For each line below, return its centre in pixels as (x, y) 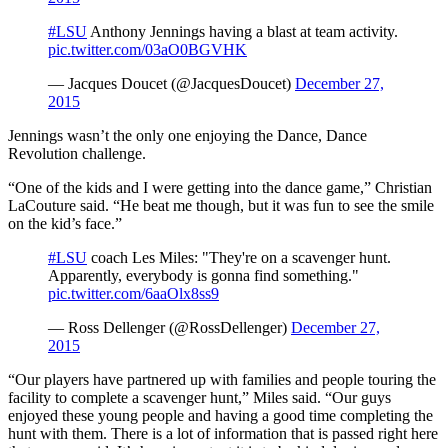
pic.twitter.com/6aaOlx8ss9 (133, 293)
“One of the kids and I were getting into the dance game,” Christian (220, 187)
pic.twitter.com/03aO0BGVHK (147, 49)
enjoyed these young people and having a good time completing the (220, 415)
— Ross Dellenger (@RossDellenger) (169, 327)
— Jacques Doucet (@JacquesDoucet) (171, 83)
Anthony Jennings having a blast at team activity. (242, 31)
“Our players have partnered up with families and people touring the (222, 379)
